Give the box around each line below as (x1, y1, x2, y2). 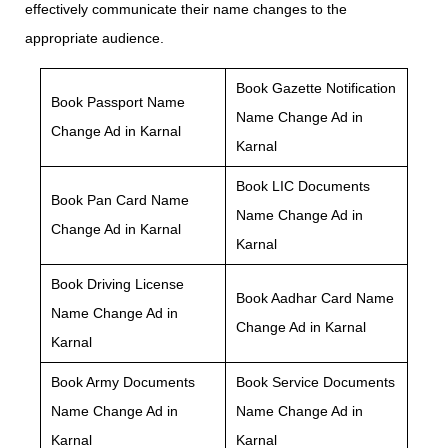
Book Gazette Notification (236, 80, 396, 97)
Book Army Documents (51, 374, 195, 391)
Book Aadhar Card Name (236, 290, 394, 307)
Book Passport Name (51, 94, 185, 111)
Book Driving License (51, 276, 184, 293)
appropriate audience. (25, 30, 164, 47)
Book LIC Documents (236, 178, 370, 195)
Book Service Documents (236, 374, 395, 391)
